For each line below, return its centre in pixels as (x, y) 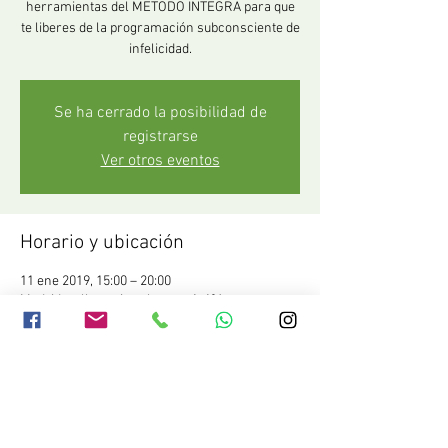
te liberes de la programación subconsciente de (160, 28)
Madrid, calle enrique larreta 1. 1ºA (122, 300)
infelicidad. (160, 49)
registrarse (160, 137)
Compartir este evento (114, 411)
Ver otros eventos (160, 161)
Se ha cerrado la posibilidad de (160, 113)
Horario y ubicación (102, 243)
